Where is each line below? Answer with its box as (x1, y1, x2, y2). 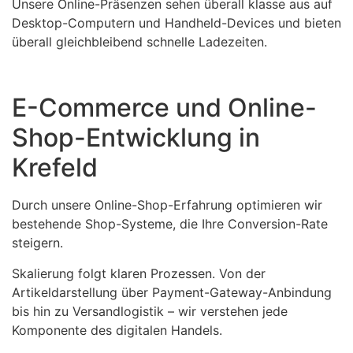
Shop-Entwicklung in (12, 122, 260, 154)
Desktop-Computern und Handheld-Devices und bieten (12, 15, 341, 32)
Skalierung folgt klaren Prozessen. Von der (12, 265, 266, 281)
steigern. (12, 235, 63, 251)
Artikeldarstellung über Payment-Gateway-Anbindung (12, 284, 332, 300)
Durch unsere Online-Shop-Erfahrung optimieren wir (12, 197, 322, 214)
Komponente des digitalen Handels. (12, 321, 222, 338)
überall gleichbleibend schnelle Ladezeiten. (12, 34, 267, 50)
